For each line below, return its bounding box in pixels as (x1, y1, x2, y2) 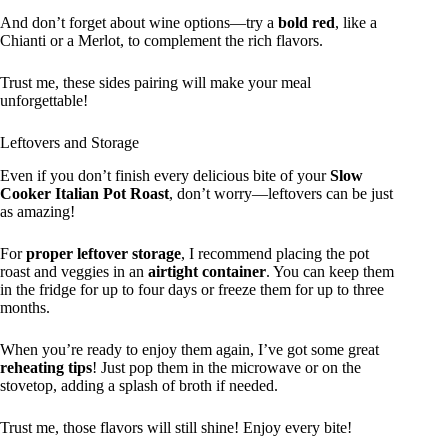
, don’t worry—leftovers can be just (169, 185, 393, 203)
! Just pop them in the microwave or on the (92, 359, 361, 377)
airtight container (148, 263, 266, 281)
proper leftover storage (26, 245, 181, 263)
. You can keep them (266, 263, 394, 281)
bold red (278, 14, 335, 32)
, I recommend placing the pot (181, 245, 369, 263)
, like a (335, 14, 377, 32)
